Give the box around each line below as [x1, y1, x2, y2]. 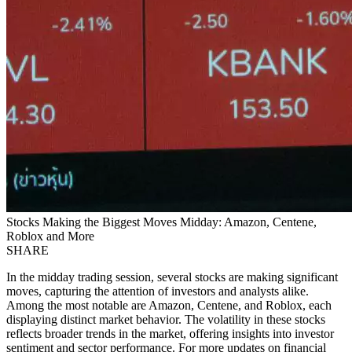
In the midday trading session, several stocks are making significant [6, 270, 338, 284]
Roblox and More [6, 229, 94, 244]
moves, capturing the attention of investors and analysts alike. [6, 284, 309, 299]
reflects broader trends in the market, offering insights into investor [6, 327, 334, 341]
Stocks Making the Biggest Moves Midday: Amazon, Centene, [6, 215, 317, 229]
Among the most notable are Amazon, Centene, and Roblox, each [6, 299, 332, 313]
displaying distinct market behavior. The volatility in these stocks [6, 313, 325, 327]
